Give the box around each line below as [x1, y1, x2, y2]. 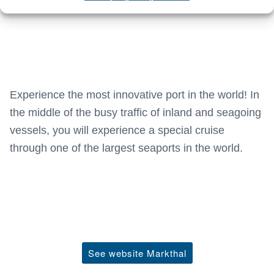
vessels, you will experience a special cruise [10, 124, 224, 137]
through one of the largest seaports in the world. [10, 142, 243, 155]
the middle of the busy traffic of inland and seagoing [10, 106, 261, 119]
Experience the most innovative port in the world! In [10, 89, 259, 102]
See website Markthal [87, 246, 187, 259]
